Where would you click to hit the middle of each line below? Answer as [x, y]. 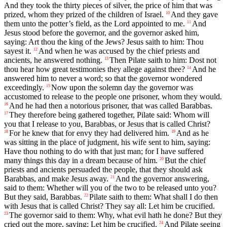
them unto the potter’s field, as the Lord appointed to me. [94, 24]
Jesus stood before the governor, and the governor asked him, [102, 33]
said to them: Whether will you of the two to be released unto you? [110, 188]
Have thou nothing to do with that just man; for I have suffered [104, 152]
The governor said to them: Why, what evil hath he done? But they [116, 215]
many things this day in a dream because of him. [81, 161]
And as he [193, 133]
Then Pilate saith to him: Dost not [163, 60]
